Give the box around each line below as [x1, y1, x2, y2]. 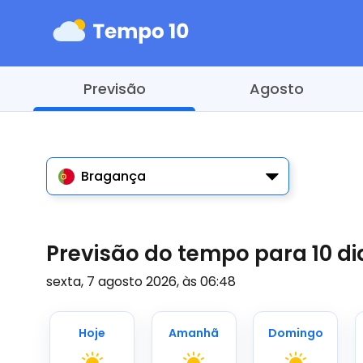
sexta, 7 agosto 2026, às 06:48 [46, 272, 236, 291]
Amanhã [169, 325, 220, 341]
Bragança [81, 167, 146, 186]
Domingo [267, 325, 323, 341]
